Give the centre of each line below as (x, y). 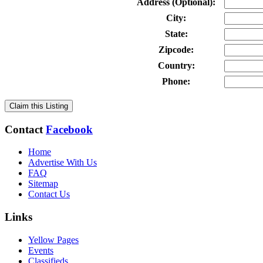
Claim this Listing (39, 106)
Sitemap (43, 184)
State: (176, 33)
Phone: (176, 81)
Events (41, 250)
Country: (176, 65)
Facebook (69, 129)
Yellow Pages (53, 240)
